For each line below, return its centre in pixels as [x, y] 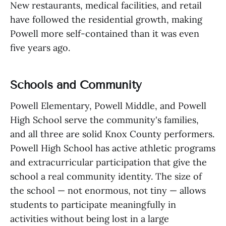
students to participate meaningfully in [93, 205]
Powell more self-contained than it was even [105, 34]
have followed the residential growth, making [106, 19]
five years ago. [40, 48]
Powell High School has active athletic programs [113, 148]
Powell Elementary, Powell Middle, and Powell [108, 106]
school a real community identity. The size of [106, 176]
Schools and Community [76, 85]
